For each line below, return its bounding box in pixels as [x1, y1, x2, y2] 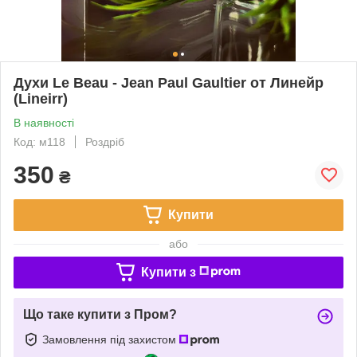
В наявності [14, 116, 74, 129]
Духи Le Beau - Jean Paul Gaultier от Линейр [14, 74, 324, 91]
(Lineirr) [14, 90, 68, 107]
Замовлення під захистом [42, 332, 179, 346]
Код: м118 [14, 135, 65, 148]
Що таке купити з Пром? [23, 307, 177, 321]
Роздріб [85, 135, 124, 148]
